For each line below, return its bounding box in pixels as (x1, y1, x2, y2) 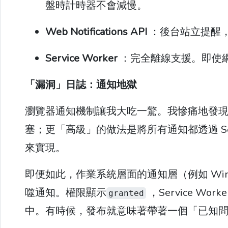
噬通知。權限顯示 (25, 186, 106, 199)
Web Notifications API (45, 25, 147, 39)
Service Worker (45, 51, 118, 65)
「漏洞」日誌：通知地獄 (25, 78, 137, 92)
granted (108, 188, 144, 198)
